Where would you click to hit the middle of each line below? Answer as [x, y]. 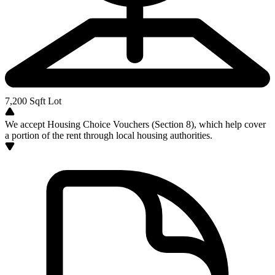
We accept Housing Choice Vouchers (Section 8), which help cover [135, 124]
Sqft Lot [44, 101]
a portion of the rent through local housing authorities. [109, 135]
